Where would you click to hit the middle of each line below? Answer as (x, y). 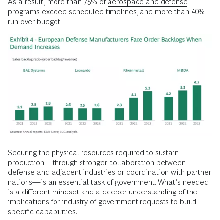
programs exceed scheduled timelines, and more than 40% (106, 12)
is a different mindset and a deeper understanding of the (103, 192)
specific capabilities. (42, 211)
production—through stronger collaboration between (97, 162)
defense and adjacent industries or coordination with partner (110, 172)
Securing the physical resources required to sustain (93, 152)
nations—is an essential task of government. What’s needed (108, 182)
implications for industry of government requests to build (102, 201)
